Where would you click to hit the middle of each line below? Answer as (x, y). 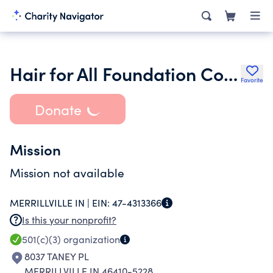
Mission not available (67, 172)
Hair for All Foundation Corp (231, 73)
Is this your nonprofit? (69, 220)
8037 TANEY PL (57, 256)
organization (90, 239)
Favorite (252, 80)
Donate (58, 109)
